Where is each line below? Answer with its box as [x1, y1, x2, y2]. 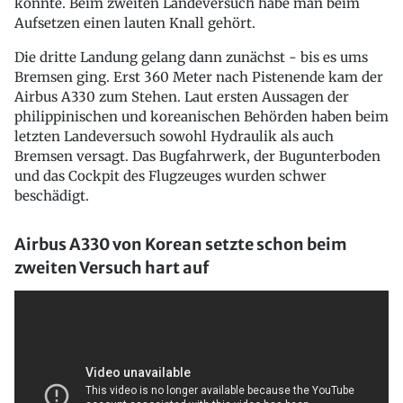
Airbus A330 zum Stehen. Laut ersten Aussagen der [14, 88, 349, 106]
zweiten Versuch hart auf [14, 257, 209, 279]
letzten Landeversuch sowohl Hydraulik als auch [14, 128, 334, 146]
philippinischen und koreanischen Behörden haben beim [14, 108, 389, 126]
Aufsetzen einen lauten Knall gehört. [14, 14, 255, 32]
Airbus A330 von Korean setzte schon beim [14, 234, 347, 255]
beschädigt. [14, 187, 89, 205]
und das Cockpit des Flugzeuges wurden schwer [14, 167, 327, 185]
